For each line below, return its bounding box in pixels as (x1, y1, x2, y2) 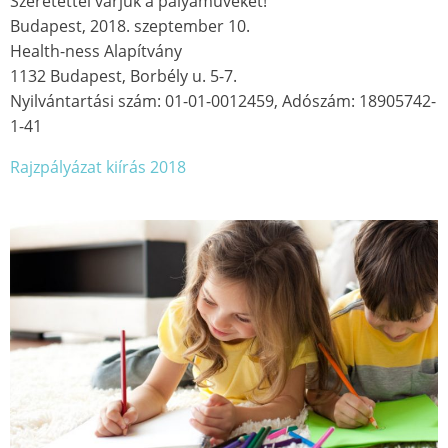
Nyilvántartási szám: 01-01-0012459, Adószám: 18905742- (10, 90, 436, 113)
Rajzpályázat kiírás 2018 (10, 156, 186, 179)
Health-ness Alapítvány (10, 40, 182, 63)
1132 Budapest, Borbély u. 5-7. (10, 65, 237, 88)
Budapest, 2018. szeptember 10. (10, 15, 250, 38)
